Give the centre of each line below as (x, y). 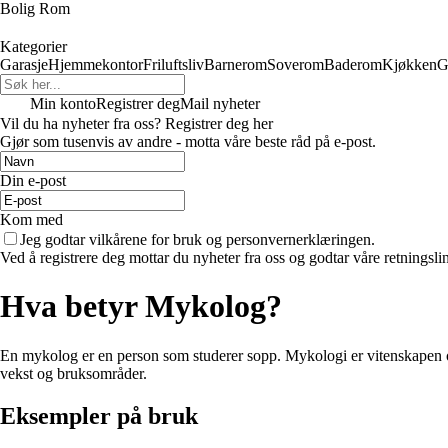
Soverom (295, 64)
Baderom (353, 64)
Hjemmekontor (95, 64)
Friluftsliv (173, 64)
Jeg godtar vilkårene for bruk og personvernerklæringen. (197, 239)
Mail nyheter (220, 103)
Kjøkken (409, 64)
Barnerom (235, 64)
